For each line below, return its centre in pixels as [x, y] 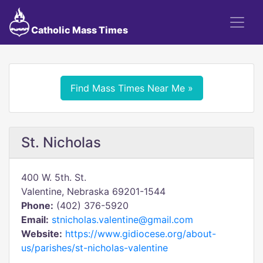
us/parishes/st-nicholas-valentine [95, 248]
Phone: [37, 205]
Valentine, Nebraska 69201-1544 [93, 191]
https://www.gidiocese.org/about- [141, 234]
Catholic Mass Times [78, 30]
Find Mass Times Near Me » [131, 88]
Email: [35, 220]
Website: [42, 234]
